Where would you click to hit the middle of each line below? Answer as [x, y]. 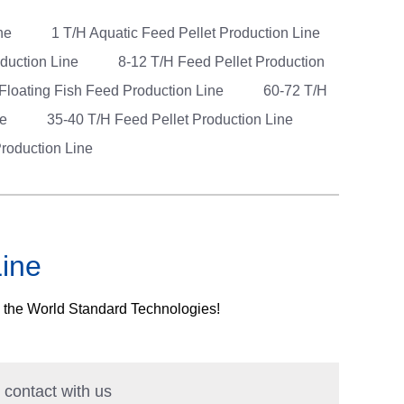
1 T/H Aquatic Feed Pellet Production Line [186, 33]
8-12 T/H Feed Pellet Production [221, 62]
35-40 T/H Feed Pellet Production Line [170, 119]
